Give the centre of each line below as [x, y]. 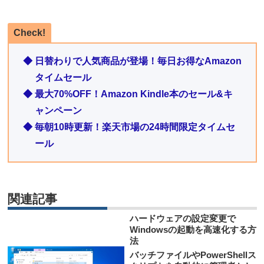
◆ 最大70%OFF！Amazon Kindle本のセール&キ [128, 94]
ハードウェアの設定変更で [182, 219]
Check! [29, 33]
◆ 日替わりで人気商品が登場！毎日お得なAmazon [132, 61]
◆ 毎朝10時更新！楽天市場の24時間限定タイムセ [129, 127]
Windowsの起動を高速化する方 [193, 230]
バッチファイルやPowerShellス [193, 255]
